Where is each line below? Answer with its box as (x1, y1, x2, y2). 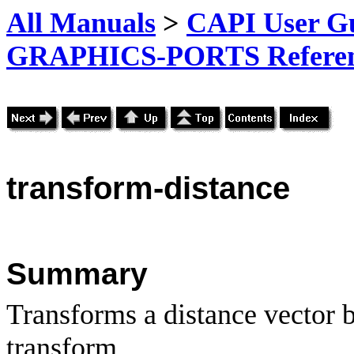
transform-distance (6, 169, 290, 206)
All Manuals (6, 7, 156, 39)
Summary (6, 256, 148, 291)
